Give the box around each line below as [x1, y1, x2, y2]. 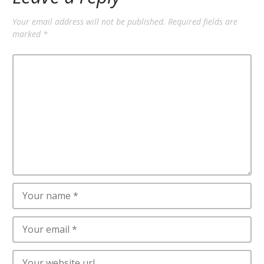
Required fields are [168, 16, 237, 28]
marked [12, 28, 43, 40]
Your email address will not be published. [12, 16, 166, 28]
